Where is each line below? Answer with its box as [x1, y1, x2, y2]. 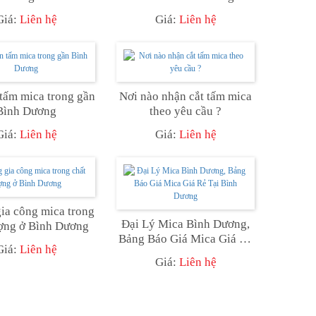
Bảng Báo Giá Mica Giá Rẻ [119, 231, 253, 245]
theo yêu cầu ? [150, 104, 221, 118]
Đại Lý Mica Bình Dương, [121, 217, 250, 231]
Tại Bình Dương [145, 246, 226, 260]
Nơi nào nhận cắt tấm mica [119, 89, 252, 103]
